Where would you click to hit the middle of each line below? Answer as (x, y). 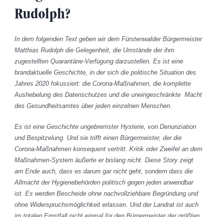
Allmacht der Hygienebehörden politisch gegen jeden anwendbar (104, 183)
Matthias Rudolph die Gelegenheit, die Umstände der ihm (94, 50)
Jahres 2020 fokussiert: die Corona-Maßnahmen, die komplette (103, 84)
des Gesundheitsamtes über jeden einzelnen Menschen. (93, 106)
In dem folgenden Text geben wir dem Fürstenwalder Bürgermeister (108, 39)
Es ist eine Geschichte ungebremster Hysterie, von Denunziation (105, 127)
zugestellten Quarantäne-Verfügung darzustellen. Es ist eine (99, 62)
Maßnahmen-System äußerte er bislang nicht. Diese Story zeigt (104, 160)
